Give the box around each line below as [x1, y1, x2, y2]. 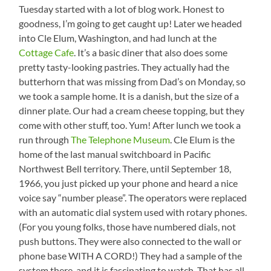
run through [19, 134, 71, 146]
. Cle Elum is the [170, 134, 235, 146]
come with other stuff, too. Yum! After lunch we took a [19, 119, 241, 131]
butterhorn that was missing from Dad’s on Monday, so [19, 76, 246, 88]
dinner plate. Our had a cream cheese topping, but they [19, 105, 245, 117]
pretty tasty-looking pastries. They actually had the [19, 61, 230, 73]
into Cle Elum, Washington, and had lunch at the [19, 32, 217, 44]
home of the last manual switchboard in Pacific [19, 148, 211, 160]
